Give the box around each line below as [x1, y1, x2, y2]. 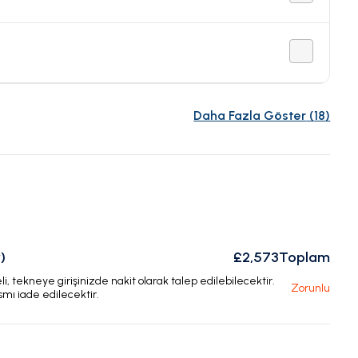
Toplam [279, 249, 331, 267]
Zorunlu [291, 281, 331, 296]
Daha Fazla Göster [193, 108, 307, 124]
